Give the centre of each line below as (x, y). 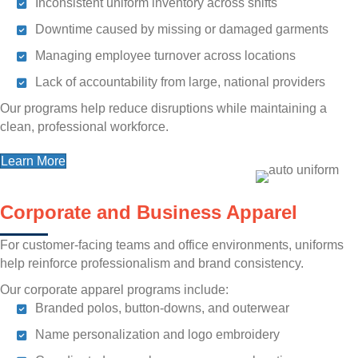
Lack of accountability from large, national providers (180, 82)
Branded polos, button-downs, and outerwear (162, 308)
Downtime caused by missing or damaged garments (182, 30)
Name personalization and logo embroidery (157, 335)
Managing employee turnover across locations (165, 56)
